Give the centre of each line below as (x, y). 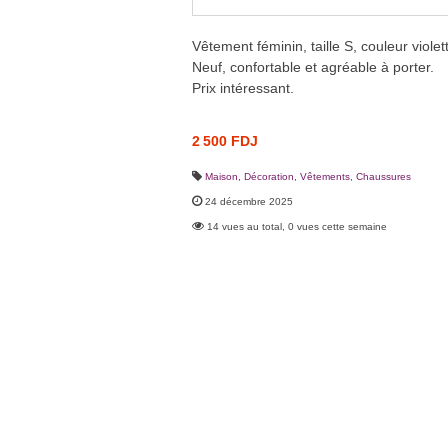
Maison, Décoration (249, 176)
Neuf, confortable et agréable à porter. (313, 66)
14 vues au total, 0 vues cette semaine (297, 226)
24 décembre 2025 (249, 201)
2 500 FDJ (225, 140)
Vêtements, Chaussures (355, 176)
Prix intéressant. (243, 87)
